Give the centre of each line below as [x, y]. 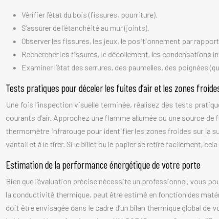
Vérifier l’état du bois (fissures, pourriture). [89, 14]
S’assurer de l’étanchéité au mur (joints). [85, 28]
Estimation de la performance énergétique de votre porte [103, 164]
